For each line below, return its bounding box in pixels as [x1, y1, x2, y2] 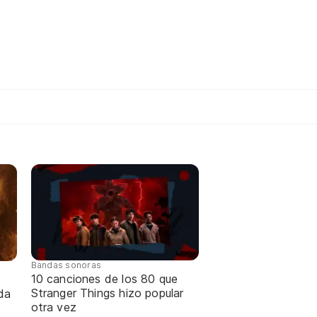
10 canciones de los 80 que [30, 272, 178, 287]
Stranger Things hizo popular [30, 286, 184, 301]
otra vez [30, 300, 76, 315]
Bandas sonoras [30, 260, 102, 271]
